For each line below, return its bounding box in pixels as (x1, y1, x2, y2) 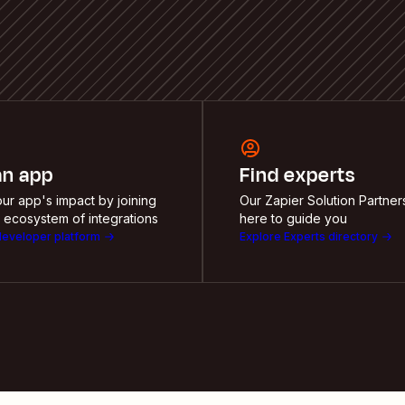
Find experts (240, 160, 355, 190)
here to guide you (240, 210, 347, 226)
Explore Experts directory (240, 229, 378, 243)
